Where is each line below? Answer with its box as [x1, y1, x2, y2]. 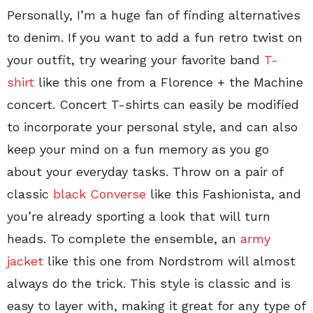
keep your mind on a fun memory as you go [7, 141, 269, 156]
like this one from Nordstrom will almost [43, 253, 296, 268]
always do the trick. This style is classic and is [7, 275, 291, 291]
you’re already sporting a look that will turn [7, 208, 270, 224]
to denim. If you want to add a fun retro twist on [7, 29, 303, 45]
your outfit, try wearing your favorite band [7, 52, 264, 67]
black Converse [53, 186, 146, 201]
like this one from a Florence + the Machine [38, 74, 303, 89]
